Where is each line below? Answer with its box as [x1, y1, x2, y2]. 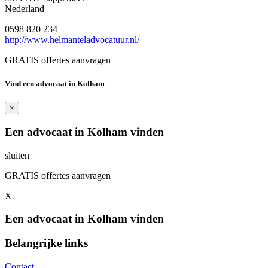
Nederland [5, 3, 44, 14]
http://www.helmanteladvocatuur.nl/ [5, 34, 139, 45]
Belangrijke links [5, 237, 88, 250]
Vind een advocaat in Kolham [5, 79, 105, 89]
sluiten [5, 150, 29, 160]
